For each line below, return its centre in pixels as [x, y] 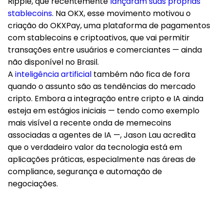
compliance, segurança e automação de [85, 172]
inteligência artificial [53, 74]
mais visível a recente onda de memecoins [90, 123]
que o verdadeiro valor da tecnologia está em [95, 147]
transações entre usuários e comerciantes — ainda [105, 50]
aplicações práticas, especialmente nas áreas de [102, 159]
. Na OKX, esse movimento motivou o [121, 13]
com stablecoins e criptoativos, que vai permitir [99, 38]
